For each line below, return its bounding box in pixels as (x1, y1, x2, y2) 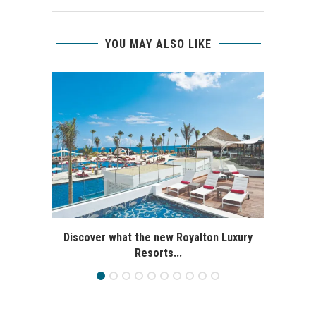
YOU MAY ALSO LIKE (104, 37, 212, 51)
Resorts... (134, 245, 182, 260)
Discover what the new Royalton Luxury (63, 230, 253, 244)
